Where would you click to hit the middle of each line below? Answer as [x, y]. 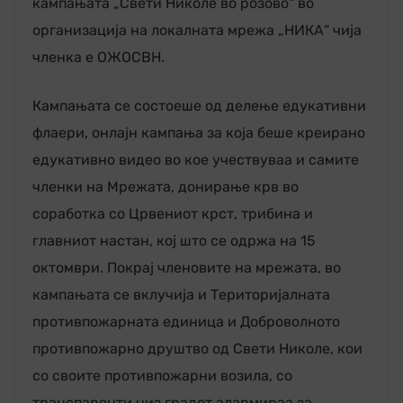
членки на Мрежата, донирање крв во [166, 186]
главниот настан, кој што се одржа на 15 [174, 240]
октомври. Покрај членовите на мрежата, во [187, 267]
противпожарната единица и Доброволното [186, 321]
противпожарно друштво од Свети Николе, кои [197, 348]
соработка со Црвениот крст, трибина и [173, 213]
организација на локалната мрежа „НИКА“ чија [197, 30]
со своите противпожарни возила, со [162, 375]
